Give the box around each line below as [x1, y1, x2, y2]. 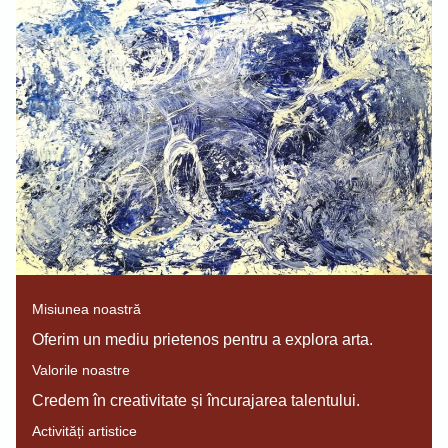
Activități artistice [32, 423, 137, 440]
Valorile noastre [32, 362, 130, 379]
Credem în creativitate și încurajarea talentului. [32, 392, 360, 410]
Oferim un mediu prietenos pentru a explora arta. [32, 331, 373, 349]
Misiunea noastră [32, 301, 141, 318]
